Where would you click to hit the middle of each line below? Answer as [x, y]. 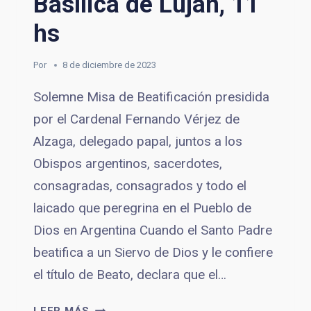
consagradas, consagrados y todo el [140, 186]
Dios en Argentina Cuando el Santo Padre [153, 230]
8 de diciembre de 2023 [110, 65]
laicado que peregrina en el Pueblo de [142, 208]
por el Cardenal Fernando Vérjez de [136, 119]
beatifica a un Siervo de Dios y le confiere [153, 253]
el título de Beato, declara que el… [130, 275]
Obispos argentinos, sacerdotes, [128, 164]
